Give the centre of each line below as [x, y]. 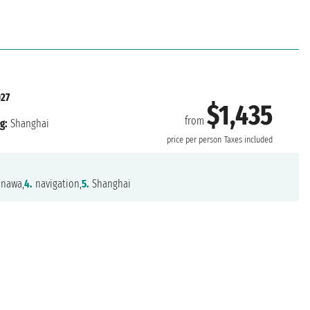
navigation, [57, 184]
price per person [194, 139]
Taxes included [248, 139]
